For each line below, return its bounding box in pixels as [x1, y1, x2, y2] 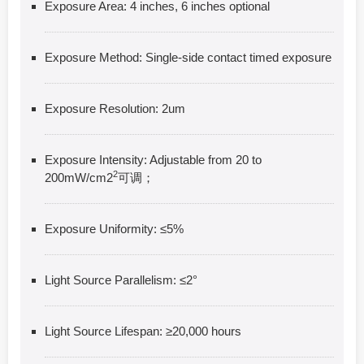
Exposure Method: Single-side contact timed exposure [45, 50, 331, 64]
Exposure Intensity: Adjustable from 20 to [45, 152, 262, 167]
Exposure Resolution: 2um [45, 101, 185, 115]
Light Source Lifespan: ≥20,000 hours [45, 323, 241, 338]
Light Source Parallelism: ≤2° [45, 272, 197, 287]
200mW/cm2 [45, 170, 113, 184]
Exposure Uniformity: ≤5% [45, 221, 184, 236]
